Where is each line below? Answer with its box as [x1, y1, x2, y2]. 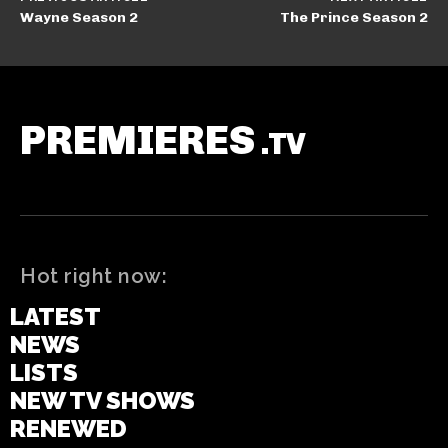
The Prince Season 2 [279, 8, 428, 26]
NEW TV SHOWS [10, 385, 195, 415]
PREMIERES [20, 115, 255, 164]
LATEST [10, 301, 101, 331]
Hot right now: [20, 263, 167, 288]
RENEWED [10, 413, 127, 443]
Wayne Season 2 [20, 8, 138, 26]
